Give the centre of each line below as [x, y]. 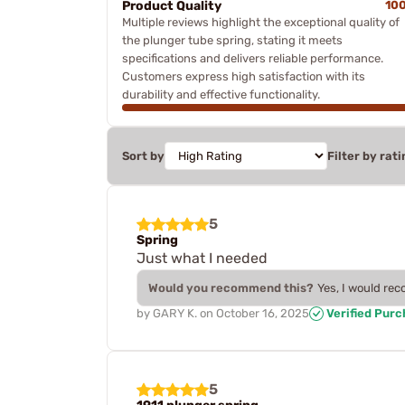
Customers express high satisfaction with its [244, 76]
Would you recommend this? [231, 287]
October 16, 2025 [263, 313]
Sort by [143, 155]
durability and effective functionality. [221, 94]
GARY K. [175, 313]
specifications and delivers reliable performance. [253, 58]
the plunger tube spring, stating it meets [232, 40]
